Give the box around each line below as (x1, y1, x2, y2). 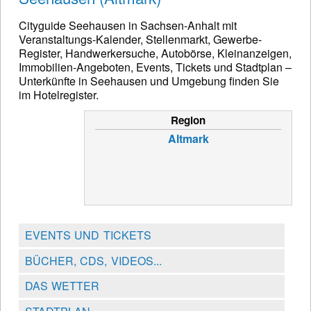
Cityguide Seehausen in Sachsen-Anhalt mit (19, 17, 237, 34)
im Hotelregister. (19, 87, 99, 103)
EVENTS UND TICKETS (24, 227, 151, 244)
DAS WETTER (24, 278, 100, 294)
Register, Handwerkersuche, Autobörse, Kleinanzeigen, (19, 45, 292, 62)
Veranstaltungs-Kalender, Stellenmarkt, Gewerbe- (19, 31, 262, 48)
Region (171, 112, 205, 128)
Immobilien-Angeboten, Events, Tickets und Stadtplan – (19, 59, 292, 76)
